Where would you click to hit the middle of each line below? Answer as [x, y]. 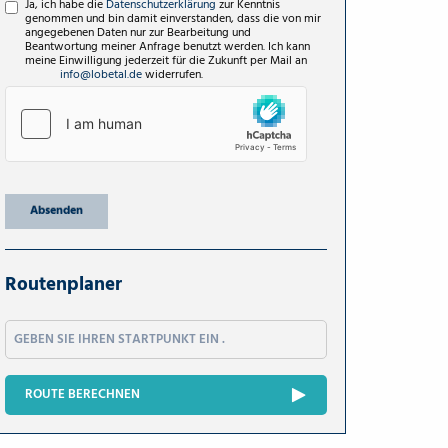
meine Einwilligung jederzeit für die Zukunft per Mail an [166, 60]
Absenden [56, 210]
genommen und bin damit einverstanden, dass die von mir [173, 18]
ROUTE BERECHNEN [82, 394]
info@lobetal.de [101, 74]
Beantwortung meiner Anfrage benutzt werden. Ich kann [167, 46]
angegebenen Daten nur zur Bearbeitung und [138, 32]
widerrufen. [172, 74]
